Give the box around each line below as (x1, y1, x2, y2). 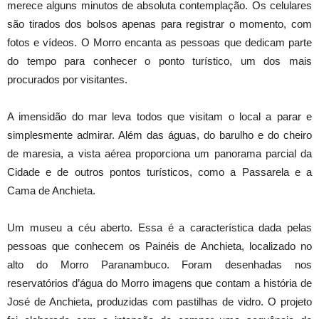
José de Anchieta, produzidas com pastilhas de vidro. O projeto (7, 296, 312, 308)
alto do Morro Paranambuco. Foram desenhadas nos (7, 258, 312, 271)
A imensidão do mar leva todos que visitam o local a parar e (7, 110, 312, 123)
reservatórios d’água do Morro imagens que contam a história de (7, 277, 312, 290)
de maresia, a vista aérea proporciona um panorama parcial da (7, 147, 312, 160)
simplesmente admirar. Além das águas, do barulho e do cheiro (7, 129, 312, 142)
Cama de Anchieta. (7, 184, 95, 197)
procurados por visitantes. (7, 73, 127, 86)
